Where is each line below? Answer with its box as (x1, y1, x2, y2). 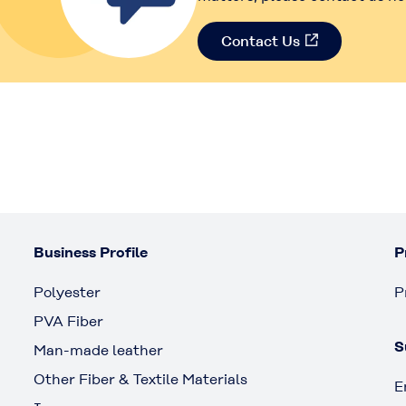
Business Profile (34, 243, 149, 261)
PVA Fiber (34, 312, 104, 330)
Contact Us (221, 32, 301, 50)
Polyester (34, 283, 101, 301)
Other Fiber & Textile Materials (34, 370, 248, 388)
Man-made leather (34, 341, 164, 359)
